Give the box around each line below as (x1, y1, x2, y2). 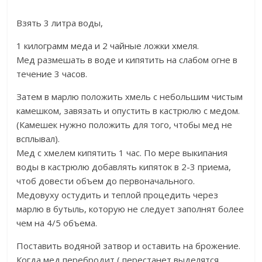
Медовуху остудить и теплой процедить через (16, 189, 219, 201)
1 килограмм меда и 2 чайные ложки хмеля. (16, 40, 199, 51)
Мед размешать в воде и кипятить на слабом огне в (16, 54, 238, 65)
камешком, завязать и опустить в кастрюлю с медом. (16, 105, 240, 116)
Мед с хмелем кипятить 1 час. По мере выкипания (16, 147, 228, 158)
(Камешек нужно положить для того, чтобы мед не (16, 119, 233, 130)
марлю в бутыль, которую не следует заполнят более (16, 203, 244, 215)
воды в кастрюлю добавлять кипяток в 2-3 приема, (16, 161, 232, 173)
